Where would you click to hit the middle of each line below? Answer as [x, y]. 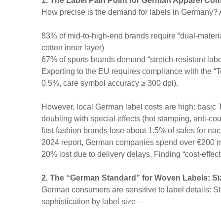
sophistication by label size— [92, 202]
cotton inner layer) [73, 48]
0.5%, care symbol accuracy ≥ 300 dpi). [110, 83]
